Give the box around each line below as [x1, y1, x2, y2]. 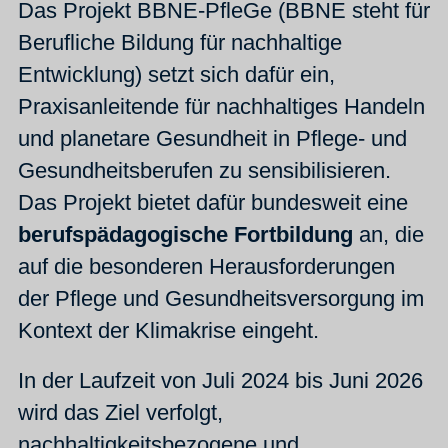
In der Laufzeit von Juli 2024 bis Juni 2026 [18, 368, 423, 394]
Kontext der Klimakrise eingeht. [18, 318, 319, 344]
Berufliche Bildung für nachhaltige [18, 30, 342, 56]
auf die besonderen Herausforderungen [18, 254, 395, 280]
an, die [353, 222, 424, 248]
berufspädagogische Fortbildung [18, 222, 353, 248]
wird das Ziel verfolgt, [18, 400, 223, 426]
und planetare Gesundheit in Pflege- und [18, 126, 407, 152]
